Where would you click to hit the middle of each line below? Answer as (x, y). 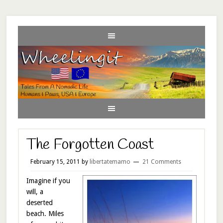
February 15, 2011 (55, 162)
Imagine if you (48, 180)
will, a (35, 191)
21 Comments (162, 162)
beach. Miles (45, 213)
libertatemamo (110, 162)
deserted (39, 202)
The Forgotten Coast (90, 145)
